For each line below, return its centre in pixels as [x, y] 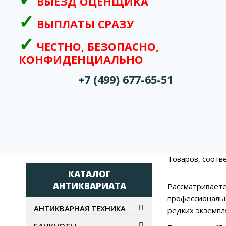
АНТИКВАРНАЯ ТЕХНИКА [80, 209]
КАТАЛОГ [89, 174]
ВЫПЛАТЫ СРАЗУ [85, 24]
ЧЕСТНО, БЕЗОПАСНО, [98, 46]
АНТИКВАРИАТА [89, 186]
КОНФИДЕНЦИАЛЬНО [81, 59]
